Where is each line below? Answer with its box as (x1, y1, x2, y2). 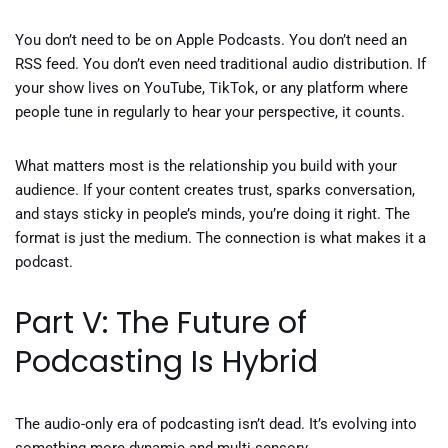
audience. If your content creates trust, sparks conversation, (15, 181, 415, 199)
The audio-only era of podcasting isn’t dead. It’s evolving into (15, 415, 417, 433)
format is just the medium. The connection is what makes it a (15, 229, 426, 247)
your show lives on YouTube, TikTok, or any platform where (15, 79, 408, 97)
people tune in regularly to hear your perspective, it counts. (15, 103, 405, 121)
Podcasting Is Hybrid (15, 341, 318, 383)
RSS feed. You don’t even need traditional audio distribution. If (15, 55, 426, 73)
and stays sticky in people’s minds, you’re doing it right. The (15, 205, 410, 223)
